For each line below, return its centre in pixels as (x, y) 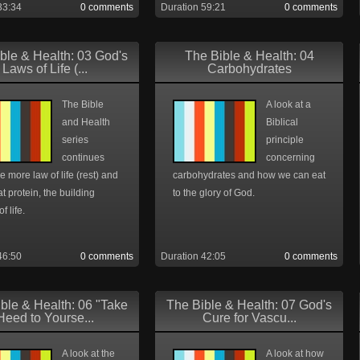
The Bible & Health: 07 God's (249, 305)
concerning (290, 157)
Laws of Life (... (45, 69)
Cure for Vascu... (249, 318)
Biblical (282, 122)
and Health (86, 122)
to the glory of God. (214, 193)
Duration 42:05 (193, 256)
